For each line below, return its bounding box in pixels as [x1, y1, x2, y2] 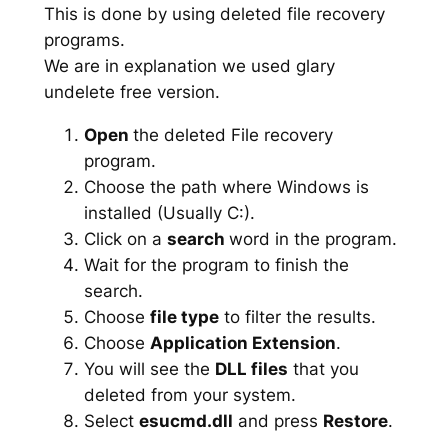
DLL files [214, 358, 288, 379]
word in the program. [228, 228, 397, 249]
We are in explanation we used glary [43, 56, 335, 77]
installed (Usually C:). [83, 202, 255, 223]
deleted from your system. [83, 384, 296, 405]
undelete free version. [43, 82, 220, 103]
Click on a [83, 228, 167, 249]
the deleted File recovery [132, 124, 333, 145]
